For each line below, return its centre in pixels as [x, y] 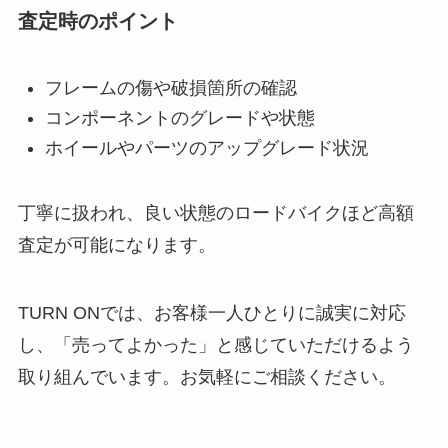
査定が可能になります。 [116, 245]
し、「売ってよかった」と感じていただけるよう [215, 345]
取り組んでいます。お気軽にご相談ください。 [206, 377]
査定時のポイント [97, 21]
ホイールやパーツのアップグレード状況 [206, 148]
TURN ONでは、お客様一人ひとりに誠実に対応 [211, 313]
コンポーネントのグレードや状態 [179, 118]
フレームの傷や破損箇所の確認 [170, 87]
